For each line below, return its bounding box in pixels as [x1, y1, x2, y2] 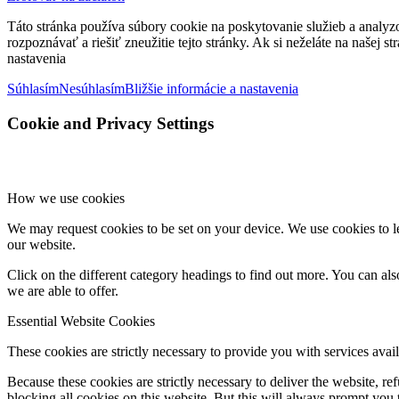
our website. [7, 237, 76, 253]
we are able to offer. [7, 283, 118, 299]
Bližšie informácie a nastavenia [125, 81, 298, 96]
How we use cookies [7, 191, 125, 207]
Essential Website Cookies [7, 313, 155, 330]
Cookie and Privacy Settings [7, 113, 214, 133]
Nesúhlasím [59, 81, 125, 96]
